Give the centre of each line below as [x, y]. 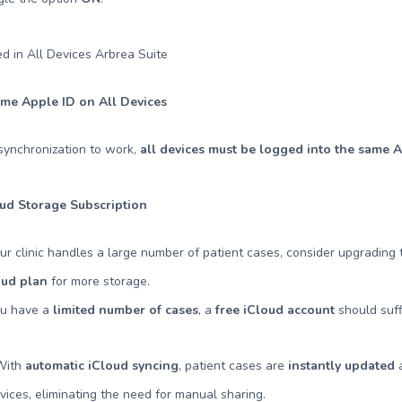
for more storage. [99, 281]
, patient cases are [234, 366]
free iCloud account [275, 310]
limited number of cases [126, 310]
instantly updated [342, 366]
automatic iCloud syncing [102, 366]
